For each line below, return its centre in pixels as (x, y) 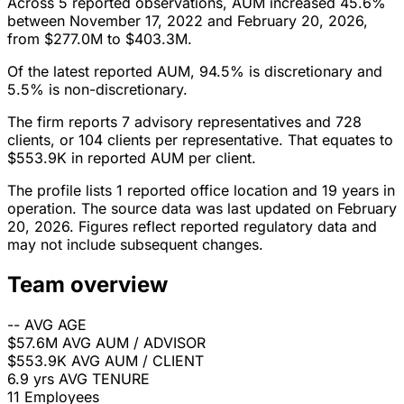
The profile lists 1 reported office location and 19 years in (201, 191)
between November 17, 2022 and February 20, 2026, (188, 21)
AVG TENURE (104, 379)
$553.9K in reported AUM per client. (132, 158)
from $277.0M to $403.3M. (100, 39)
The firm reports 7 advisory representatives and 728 (184, 122)
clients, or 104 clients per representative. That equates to (200, 140)
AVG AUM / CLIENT (138, 361)
